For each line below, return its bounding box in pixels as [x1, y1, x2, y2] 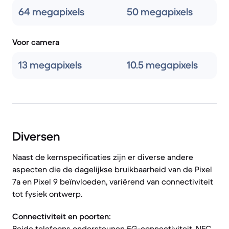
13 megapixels [18, 59, 82, 72]
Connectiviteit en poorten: [12, 211, 111, 221]
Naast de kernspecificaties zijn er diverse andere [12, 152, 193, 162]
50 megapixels [127, 6, 193, 18]
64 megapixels [18, 6, 84, 18]
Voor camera [12, 37, 59, 47]
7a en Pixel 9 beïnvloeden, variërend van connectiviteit [12, 176, 213, 187]
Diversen [12, 129, 60, 144]
